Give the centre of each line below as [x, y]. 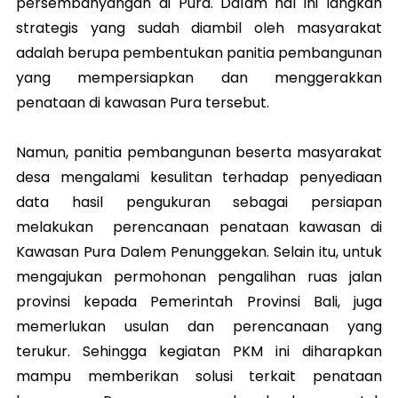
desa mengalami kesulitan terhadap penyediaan [199, 177]
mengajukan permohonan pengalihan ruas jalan [199, 276]
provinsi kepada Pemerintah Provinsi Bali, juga [199, 301]
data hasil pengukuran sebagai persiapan [199, 202]
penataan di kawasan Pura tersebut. [143, 102]
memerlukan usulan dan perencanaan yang [199, 326]
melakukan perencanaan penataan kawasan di [199, 227]
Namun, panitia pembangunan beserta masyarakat [199, 152]
